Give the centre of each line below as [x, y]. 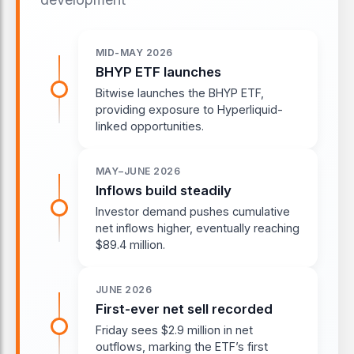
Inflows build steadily [164, 190]
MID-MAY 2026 [134, 52]
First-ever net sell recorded [184, 309]
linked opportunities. [150, 126]
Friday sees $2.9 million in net [174, 330]
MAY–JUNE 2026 [138, 171]
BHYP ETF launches [158, 72]
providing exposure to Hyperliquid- [189, 109]
